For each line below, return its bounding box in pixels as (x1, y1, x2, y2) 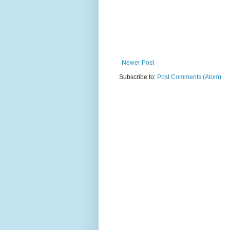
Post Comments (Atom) (157, 73, 221, 81)
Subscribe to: (119, 73, 157, 81)
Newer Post (122, 59, 154, 66)
